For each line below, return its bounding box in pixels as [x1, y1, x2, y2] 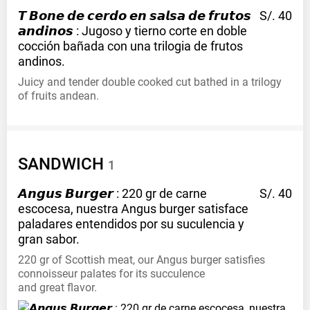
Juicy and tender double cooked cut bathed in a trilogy [18, 75, 282, 89]
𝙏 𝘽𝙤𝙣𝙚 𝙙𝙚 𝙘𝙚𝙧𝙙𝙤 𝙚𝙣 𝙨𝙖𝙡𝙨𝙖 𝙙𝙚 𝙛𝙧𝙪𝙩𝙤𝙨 [18, 8, 251, 24]
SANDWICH [18, 154, 104, 174]
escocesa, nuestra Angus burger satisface [18, 201, 248, 217]
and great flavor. [18, 281, 97, 295]
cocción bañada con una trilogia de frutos [18, 39, 243, 54]
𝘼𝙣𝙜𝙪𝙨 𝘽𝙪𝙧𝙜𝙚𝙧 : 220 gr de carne [18, 186, 207, 201]
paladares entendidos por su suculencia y [18, 217, 244, 232]
